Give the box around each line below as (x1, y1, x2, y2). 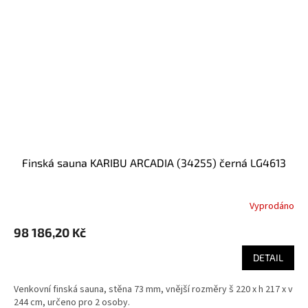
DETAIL (253, 252, 283, 264)
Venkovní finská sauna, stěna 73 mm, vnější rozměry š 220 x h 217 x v (14, 283, 293, 297)
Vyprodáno (250, 199, 294, 213)
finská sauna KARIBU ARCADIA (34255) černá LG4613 (28, 156, 286, 170)
